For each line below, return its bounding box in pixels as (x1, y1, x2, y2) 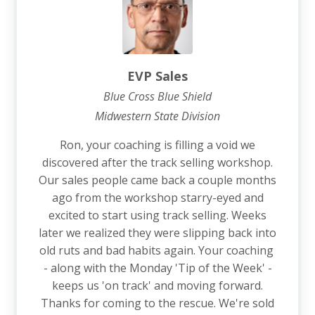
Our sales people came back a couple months (39, 172, 276, 188)
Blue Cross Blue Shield (103, 89, 212, 105)
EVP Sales (127, 67, 188, 85)
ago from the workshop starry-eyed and (51, 190, 264, 206)
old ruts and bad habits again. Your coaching (39, 243, 276, 259)
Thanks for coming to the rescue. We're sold (41, 295, 274, 311)
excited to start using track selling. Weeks (49, 207, 266, 224)
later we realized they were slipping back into (39, 225, 276, 241)
